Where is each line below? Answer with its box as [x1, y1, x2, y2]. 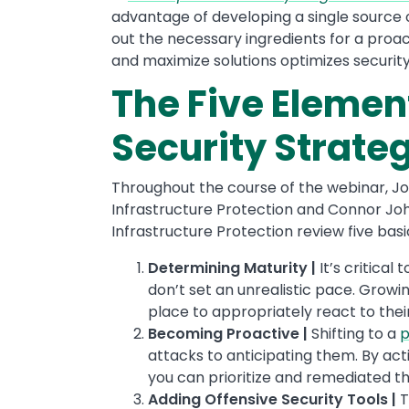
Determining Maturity [148, 257, 308, 278]
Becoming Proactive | [148, 323, 308, 344]
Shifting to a [308, 323, 400, 344]
